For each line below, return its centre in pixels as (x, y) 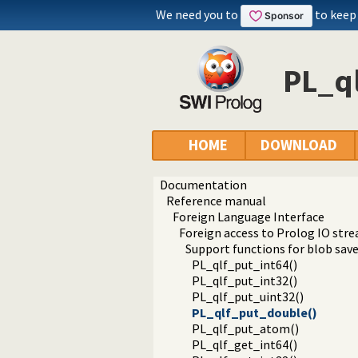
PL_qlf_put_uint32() (248, 297)
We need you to (198, 14)
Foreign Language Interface (249, 217)
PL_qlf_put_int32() (245, 281)
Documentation (203, 185)
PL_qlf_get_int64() (245, 345)
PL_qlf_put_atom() (245, 329)
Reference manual (216, 201)
